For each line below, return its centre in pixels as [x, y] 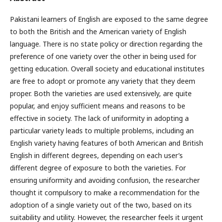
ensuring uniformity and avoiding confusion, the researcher [105, 180]
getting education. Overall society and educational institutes [107, 68]
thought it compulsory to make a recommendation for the [105, 192]
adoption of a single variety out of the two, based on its [101, 205]
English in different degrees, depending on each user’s [96, 155]
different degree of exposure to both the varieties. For [98, 167]
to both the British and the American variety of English [98, 31]
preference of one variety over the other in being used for [103, 56]
